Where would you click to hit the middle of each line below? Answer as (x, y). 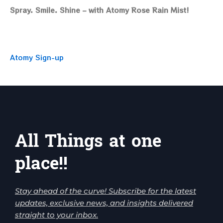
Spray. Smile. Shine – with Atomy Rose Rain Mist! (100, 10)
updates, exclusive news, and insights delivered (104, 203)
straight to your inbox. (56, 215)
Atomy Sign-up (37, 57)
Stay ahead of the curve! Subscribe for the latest (106, 191)
